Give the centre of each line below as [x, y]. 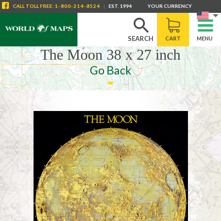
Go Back [110, 70]
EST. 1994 [120, 6]
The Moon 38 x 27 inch [110, 55]
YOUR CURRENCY [170, 6]
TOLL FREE [38, 6]
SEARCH [141, 38]
